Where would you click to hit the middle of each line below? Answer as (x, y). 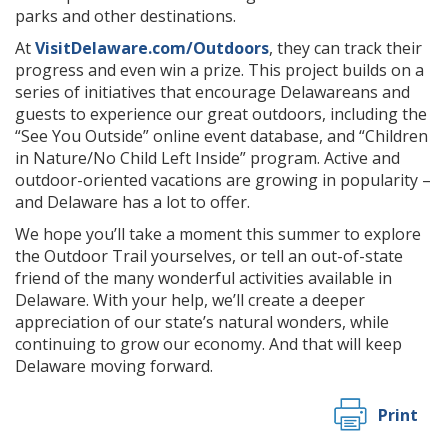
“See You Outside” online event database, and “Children (221, 136)
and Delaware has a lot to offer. (132, 202)
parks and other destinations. (125, 16)
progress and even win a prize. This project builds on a (219, 70)
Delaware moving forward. (114, 366)
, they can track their (345, 48)
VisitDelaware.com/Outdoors (152, 48)
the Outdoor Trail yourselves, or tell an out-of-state (209, 256)
